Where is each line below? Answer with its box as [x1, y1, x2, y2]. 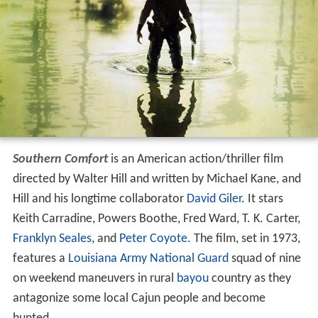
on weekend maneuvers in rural [12, 271, 177, 285]
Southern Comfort [12, 152, 108, 166]
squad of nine [228, 251, 301, 265]
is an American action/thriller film [107, 152, 283, 166]
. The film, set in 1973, [187, 231, 300, 246]
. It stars [241, 192, 283, 206]
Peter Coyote [119, 231, 187, 246]
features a [12, 251, 68, 265]
